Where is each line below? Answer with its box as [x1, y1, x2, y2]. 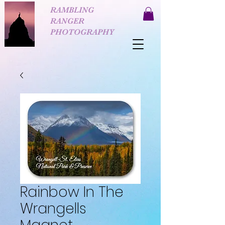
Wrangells [20, 199, 86, 219]
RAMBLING [50, 6, 94, 15]
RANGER [50, 17, 84, 26]
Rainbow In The [20, 182, 124, 202]
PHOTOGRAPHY [50, 28, 114, 37]
